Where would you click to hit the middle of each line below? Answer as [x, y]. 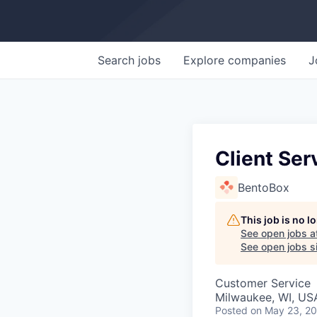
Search [118, 60]
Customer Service [263, 283]
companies [257, 60]
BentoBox [264, 188]
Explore [206, 60]
